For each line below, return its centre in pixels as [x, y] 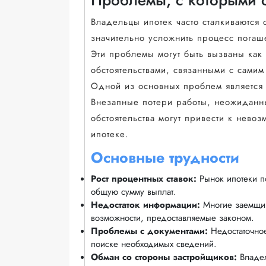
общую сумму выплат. [134, 191]
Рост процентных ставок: [144, 178]
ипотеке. [110, 134]
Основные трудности [165, 157]
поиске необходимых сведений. [154, 244]
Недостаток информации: [145, 205]
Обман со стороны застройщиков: [164, 257]
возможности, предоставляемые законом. [172, 218]
